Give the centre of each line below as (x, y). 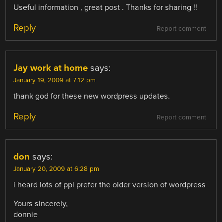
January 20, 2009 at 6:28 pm (56, 169)
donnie (26, 214)
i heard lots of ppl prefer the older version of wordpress (110, 185)
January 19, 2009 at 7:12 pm (55, 80)
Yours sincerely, (41, 203)
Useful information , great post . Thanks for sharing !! (106, 7)
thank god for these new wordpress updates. (92, 96)
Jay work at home (51, 68)
